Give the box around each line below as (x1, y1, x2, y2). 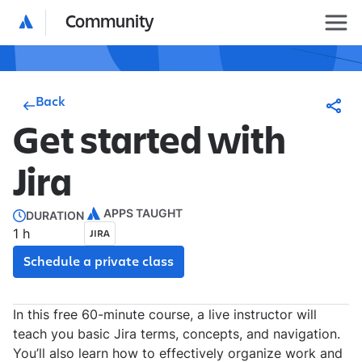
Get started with (13, 119, 286, 165)
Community (65, 11, 154, 33)
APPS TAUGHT (103, 206, 183, 220)
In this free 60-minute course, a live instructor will (13, 306, 317, 322)
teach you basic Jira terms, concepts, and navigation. (13, 326, 340, 342)
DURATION (26, 208, 84, 222)
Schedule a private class (23, 254, 174, 270)
